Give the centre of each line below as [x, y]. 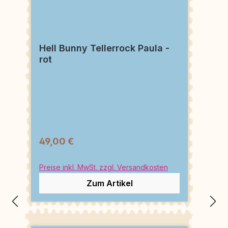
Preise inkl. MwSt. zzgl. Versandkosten [104, 167]
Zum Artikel [109, 183]
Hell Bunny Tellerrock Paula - [104, 48]
